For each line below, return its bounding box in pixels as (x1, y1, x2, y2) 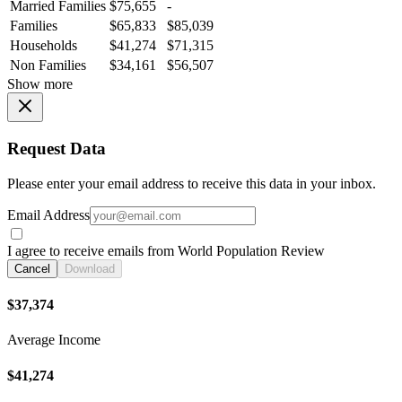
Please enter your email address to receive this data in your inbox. (7, 175, 376, 191)
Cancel (14, 261, 50, 275)
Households (10, 38, 77, 54)
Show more (7, 76, 73, 92)
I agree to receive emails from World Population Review (7, 242, 325, 258)
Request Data (7, 139, 106, 158)
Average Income (7, 332, 100, 348)
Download (65, 261, 115, 275)
